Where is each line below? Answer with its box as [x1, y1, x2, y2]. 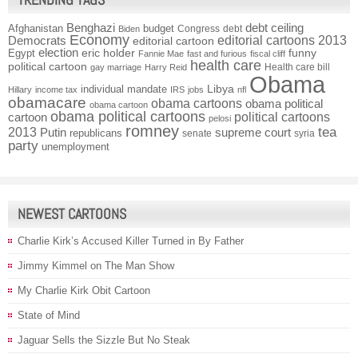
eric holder [82, 46, 135, 59]
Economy [70, 31, 129, 48]
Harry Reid [145, 62, 187, 72]
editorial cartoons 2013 [217, 33, 347, 47]
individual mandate [81, 82, 167, 95]
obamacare [8, 93, 86, 111]
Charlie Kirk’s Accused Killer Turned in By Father [18, 234, 244, 247]
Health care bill [265, 61, 330, 73]
